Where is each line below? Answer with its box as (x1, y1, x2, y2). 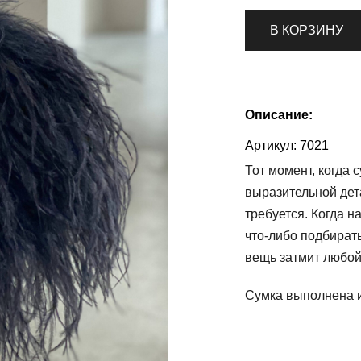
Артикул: (245, 139, 297, 152)
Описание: (245, 108, 313, 122)
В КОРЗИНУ (270, 23, 343, 37)
